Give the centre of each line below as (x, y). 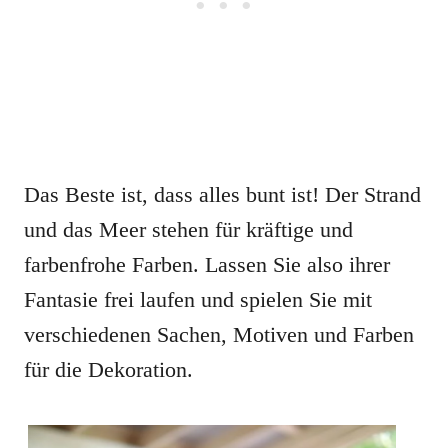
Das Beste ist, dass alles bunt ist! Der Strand (222, 195)
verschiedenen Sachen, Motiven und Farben (219, 335)
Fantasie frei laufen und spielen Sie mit (198, 300)
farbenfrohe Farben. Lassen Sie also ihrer (207, 265)
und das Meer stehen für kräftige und (188, 230)
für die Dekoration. (108, 370)
